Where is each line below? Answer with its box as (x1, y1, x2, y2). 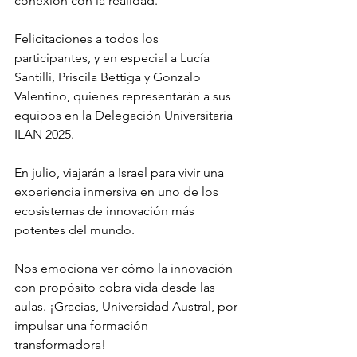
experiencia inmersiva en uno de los (14, 184, 222, 199)
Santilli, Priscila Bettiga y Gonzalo (14, 69, 204, 84)
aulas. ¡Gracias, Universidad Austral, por (14, 299, 241, 314)
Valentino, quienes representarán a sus (14, 88, 234, 104)
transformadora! (14, 337, 106, 352)
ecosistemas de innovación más (14, 203, 198, 218)
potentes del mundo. (14, 222, 135, 237)
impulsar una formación (14, 318, 151, 333)
